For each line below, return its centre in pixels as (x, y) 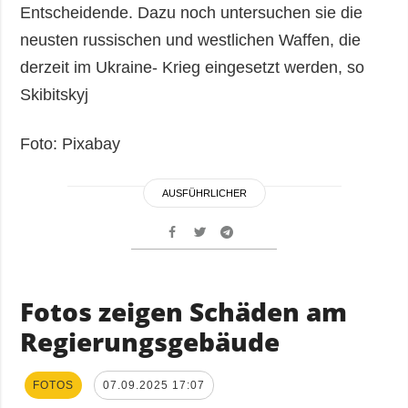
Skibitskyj (55, 95)
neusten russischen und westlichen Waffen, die (191, 41)
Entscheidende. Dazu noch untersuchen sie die (192, 13)
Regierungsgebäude (150, 342)
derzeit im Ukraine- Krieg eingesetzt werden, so (193, 68)
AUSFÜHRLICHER (204, 194)
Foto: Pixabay (71, 144)
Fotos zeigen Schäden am (184, 312)
